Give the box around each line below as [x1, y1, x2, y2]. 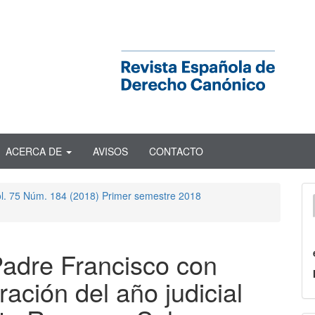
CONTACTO [149, 144, 203, 158]
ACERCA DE [6, 144, 65, 158]
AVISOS [93, 144, 128, 158]
